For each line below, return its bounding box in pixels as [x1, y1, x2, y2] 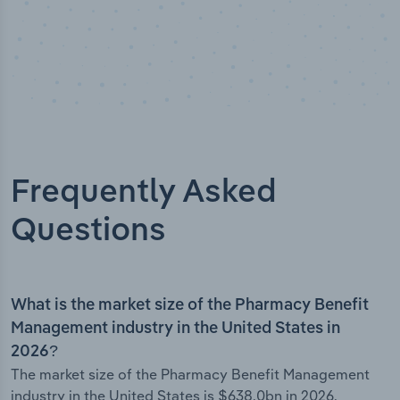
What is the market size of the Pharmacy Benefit [11, 297, 369, 314]
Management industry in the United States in [11, 321, 340, 337]
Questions [11, 215, 166, 248]
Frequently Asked [11, 177, 277, 210]
